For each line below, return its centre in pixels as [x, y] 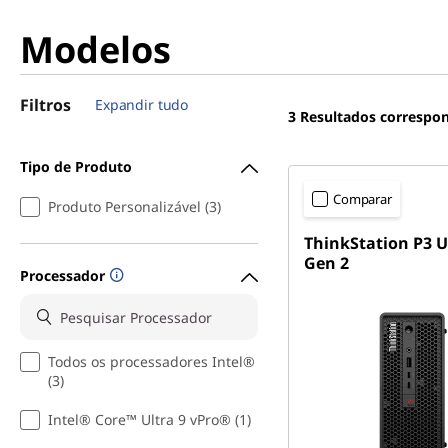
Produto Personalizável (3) [134, 206]
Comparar [362, 199]
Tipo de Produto [76, 166]
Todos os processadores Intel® [151, 361]
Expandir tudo [142, 104]
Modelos [95, 49]
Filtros [45, 105]
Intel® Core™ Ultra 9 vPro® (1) [149, 419]
